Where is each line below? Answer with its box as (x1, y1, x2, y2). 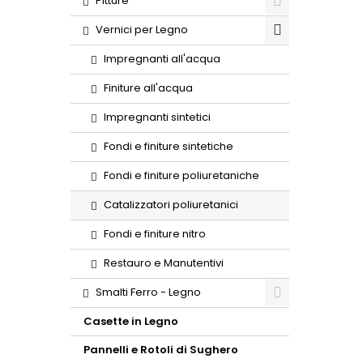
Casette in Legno (83, 314, 178, 329)
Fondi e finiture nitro (104, 226, 206, 241)
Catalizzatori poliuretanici (104, 197, 238, 212)
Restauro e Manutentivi (104, 255, 224, 271)
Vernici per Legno (96, 22, 188, 37)
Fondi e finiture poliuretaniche (104, 168, 259, 183)
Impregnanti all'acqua (104, 51, 220, 66)
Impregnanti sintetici (104, 109, 211, 125)
